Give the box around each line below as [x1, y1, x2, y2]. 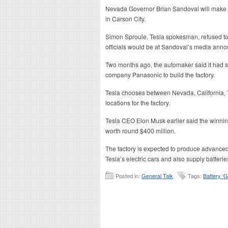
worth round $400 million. [105, 126, 176, 135]
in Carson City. [105, 14, 146, 23]
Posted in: [116, 172, 141, 180]
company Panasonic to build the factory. [105, 70, 215, 79]
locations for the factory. [105, 98, 170, 107]
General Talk [141, 172, 173, 180]
